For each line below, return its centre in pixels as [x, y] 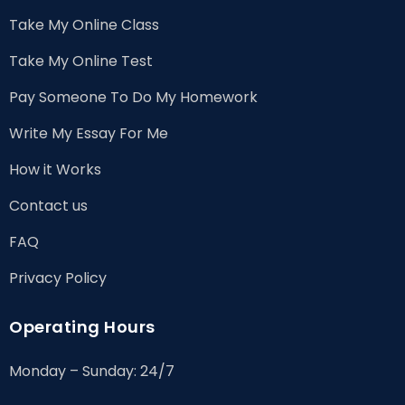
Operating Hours [82, 326]
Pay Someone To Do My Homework [133, 97]
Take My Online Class [84, 24]
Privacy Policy [58, 278]
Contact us [48, 205]
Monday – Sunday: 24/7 [92, 371]
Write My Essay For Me [89, 133]
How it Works [55, 169]
